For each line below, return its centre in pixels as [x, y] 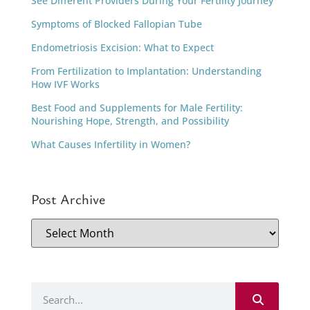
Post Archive [68, 199]
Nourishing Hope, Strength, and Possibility [130, 121]
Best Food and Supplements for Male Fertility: [137, 108]
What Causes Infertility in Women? [111, 145]
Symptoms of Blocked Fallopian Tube [117, 24]
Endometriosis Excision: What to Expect [122, 48]
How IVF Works [65, 84]
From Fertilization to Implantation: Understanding [146, 71]
